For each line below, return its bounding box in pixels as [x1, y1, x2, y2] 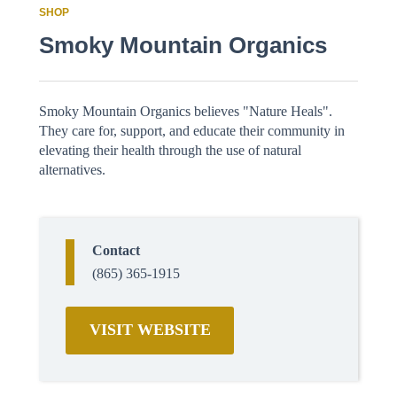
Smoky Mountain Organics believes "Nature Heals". [39, 104, 332, 119]
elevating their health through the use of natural [39, 143, 301, 158]
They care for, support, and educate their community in [39, 123, 345, 138]
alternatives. [39, 162, 105, 177]
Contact [92, 243, 140, 258]
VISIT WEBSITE [89, 321, 211, 339]
